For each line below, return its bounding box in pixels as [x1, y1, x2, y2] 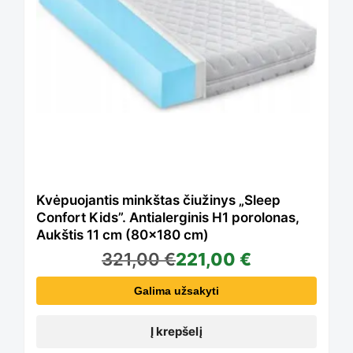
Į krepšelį [150, 323, 203, 339]
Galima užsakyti [134, 284, 219, 297]
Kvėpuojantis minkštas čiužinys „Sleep [36, 191, 281, 208]
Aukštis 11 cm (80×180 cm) [36, 226, 209, 243]
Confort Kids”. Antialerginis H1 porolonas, [36, 209, 299, 225]
